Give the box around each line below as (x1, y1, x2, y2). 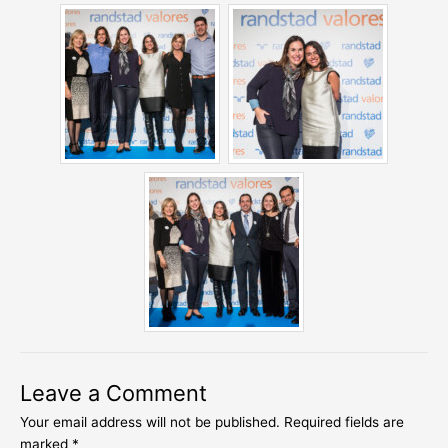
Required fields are (284, 413, 404, 430)
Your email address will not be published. (20, 413, 280, 430)
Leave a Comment (20, 379, 207, 406)
